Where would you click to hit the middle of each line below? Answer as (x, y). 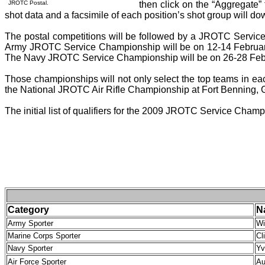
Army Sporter (30, 223)
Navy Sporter (30, 248)
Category (28, 210)
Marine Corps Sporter (44, 236)
